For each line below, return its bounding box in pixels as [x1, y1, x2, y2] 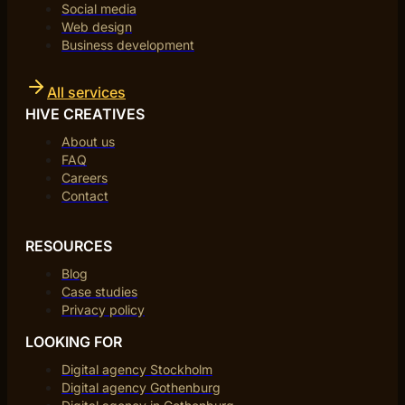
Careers [61, 169, 108, 185]
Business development [61, 36, 194, 52]
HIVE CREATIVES [25, 104, 145, 123]
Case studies [61, 283, 137, 299]
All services [47, 82, 126, 101]
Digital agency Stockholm [61, 361, 212, 377]
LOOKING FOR [25, 332, 122, 351]
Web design [61, 18, 132, 34]
